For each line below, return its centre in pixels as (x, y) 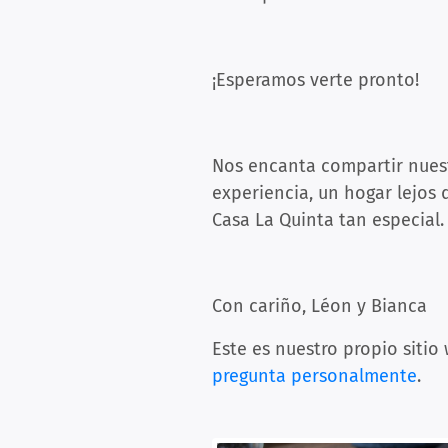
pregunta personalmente (314, 376)
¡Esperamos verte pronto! (315, 80)
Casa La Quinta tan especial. (328, 220)
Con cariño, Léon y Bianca (319, 306)
